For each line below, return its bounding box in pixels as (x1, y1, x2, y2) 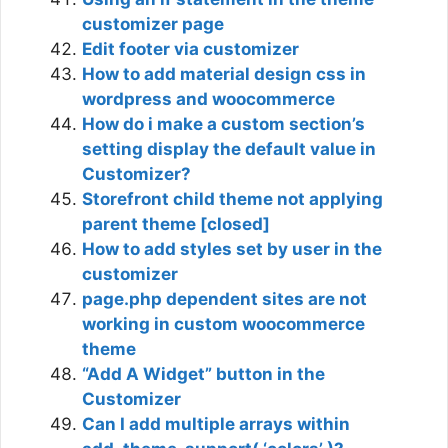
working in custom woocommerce (82, 313, 365, 334)
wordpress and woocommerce (82, 88, 335, 109)
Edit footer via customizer (82, 38, 299, 59)
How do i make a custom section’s (82, 113, 365, 134)
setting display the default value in (82, 138, 376, 159)
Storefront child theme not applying (82, 188, 383, 209)
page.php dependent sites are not (82, 288, 367, 309)
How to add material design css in (82, 63, 366, 84)
